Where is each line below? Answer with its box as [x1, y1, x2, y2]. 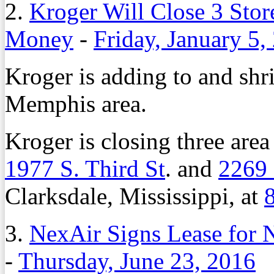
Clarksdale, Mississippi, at [5, 182, 264, 209]
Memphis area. [5, 90, 147, 117]
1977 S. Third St [5, 155, 165, 182]
